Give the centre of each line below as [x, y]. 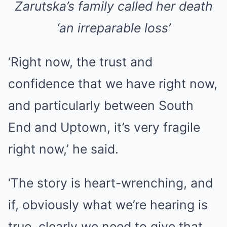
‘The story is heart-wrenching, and [110, 183]
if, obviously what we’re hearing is [108, 205]
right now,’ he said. [63, 149]
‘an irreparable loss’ [113, 28]
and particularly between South [101, 105]
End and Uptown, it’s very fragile [104, 127]
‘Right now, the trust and [80, 62]
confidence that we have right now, [113, 84]
